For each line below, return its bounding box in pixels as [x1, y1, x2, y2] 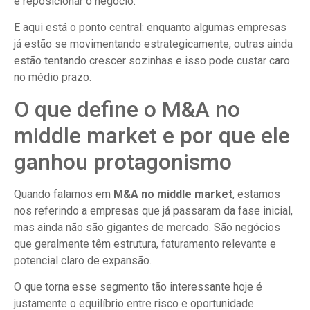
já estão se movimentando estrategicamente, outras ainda [14, 37, 293, 51]
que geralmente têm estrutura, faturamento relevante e [14, 237, 276, 250]
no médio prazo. [14, 71, 91, 84]
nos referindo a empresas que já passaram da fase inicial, [14, 203, 293, 217]
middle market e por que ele [14, 122, 290, 149]
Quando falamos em [14, 187, 113, 201]
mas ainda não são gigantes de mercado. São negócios [14, 220, 280, 234]
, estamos [232, 187, 280, 201]
